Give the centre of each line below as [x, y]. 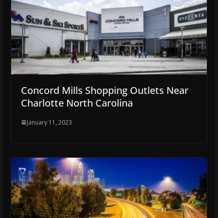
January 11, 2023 [49, 122]
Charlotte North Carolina [77, 103]
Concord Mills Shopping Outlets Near [104, 90]
